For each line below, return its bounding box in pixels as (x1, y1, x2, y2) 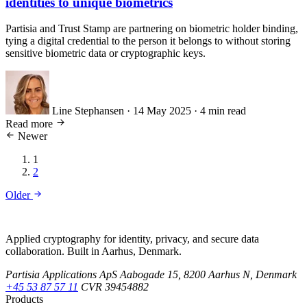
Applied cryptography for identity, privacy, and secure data (5, 233, 259, 245)
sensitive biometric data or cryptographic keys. (5, 47, 206, 60)
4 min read (200, 105, 246, 117)
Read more (5, 118, 56, 130)
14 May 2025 (133, 105, 191, 117)
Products (5, 293, 43, 306)
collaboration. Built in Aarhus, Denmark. (5, 245, 182, 258)
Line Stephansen (52, 105, 124, 117)
